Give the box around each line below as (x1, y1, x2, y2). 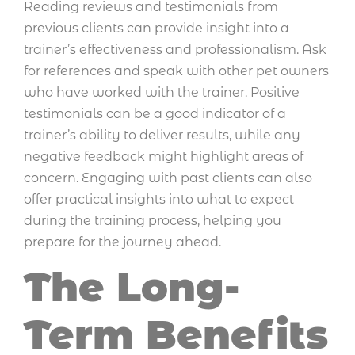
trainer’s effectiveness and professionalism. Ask (24, 41, 326, 57)
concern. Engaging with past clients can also (24, 170, 312, 185)
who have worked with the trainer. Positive (24, 84, 300, 100)
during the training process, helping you (24, 212, 281, 228)
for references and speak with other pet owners (24, 63, 329, 78)
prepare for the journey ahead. (24, 234, 221, 250)
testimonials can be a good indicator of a (24, 105, 286, 121)
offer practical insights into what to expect (24, 191, 294, 207)
